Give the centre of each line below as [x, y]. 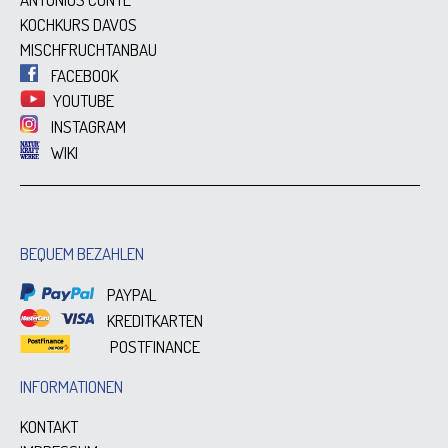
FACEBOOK [83, 75]
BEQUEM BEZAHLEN [82, 253]
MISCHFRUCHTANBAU [88, 49]
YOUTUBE [82, 101]
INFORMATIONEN [71, 386]
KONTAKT [49, 426]
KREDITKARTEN [154, 320]
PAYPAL [130, 294]
